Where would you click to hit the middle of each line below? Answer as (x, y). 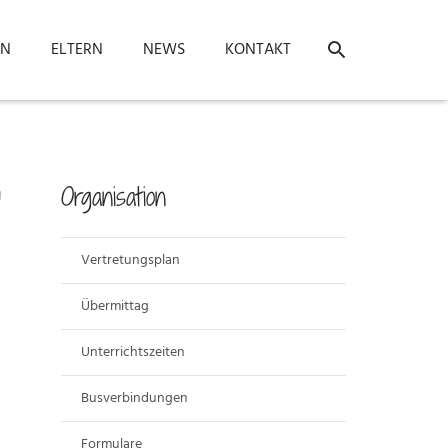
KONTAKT (258, 50)
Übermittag (115, 306)
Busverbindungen (134, 398)
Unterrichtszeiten (133, 352)
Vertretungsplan (130, 260)
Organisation (113, 196)
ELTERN (77, 50)
